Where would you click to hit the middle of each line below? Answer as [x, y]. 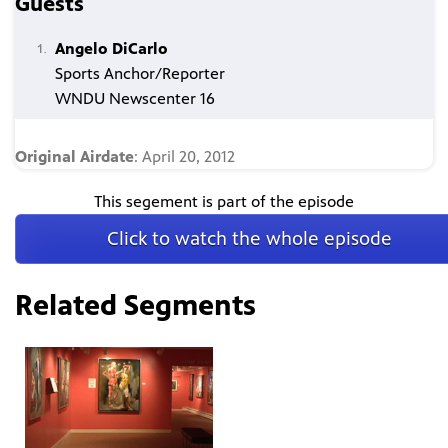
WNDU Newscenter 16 [135, 99]
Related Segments [135, 305]
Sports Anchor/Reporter [140, 74]
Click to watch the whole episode [250, 239]
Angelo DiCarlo [111, 49]
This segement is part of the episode [224, 202]
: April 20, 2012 [184, 157]
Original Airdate [74, 157]
